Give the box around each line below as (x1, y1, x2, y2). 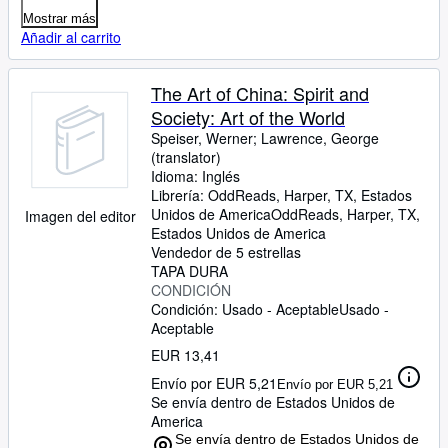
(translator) (151, 147, 221, 167)
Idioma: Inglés (151, 166, 240, 186)
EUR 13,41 (151, 345, 220, 365)
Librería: (151, 185, 208, 205)
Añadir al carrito (21, 27, 121, 47)
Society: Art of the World (151, 104, 345, 130)
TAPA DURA (151, 261, 228, 281)
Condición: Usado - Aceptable (151, 299, 339, 319)
